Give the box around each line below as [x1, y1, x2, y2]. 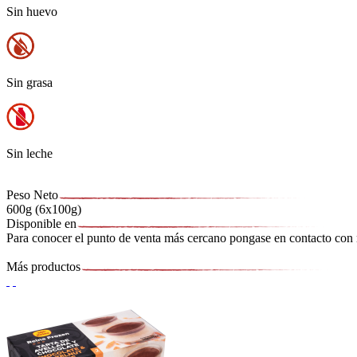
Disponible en [6, 216, 76, 230]
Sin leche [6, 146, 53, 160]
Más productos [6, 259, 80, 273]
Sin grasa [6, 75, 53, 89]
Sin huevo [6, 4, 57, 18]
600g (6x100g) [6, 202, 81, 216]
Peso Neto [6, 187, 58, 202]
